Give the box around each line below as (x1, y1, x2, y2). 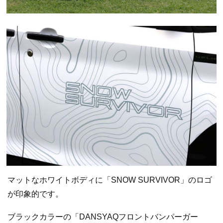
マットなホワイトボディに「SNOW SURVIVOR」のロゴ (7, 176, 212, 185)
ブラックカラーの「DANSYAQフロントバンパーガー (7, 212, 198, 221)
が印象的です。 (7, 190, 63, 199)
